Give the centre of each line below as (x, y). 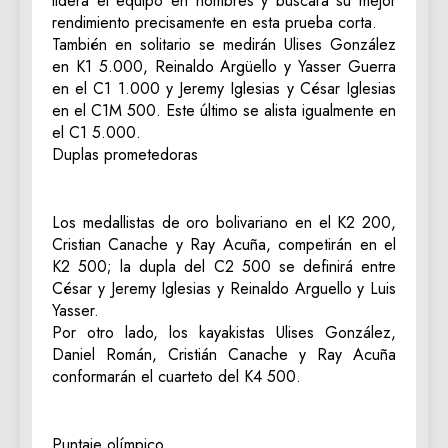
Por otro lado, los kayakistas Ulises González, (224, 332)
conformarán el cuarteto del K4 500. (176, 376)
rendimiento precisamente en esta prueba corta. (214, 22)
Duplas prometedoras (125, 154)
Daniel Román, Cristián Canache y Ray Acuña (224, 354)
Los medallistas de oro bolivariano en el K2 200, (224, 222)
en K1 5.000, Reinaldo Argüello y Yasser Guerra (224, 66)
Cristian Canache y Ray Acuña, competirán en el (224, 244)
